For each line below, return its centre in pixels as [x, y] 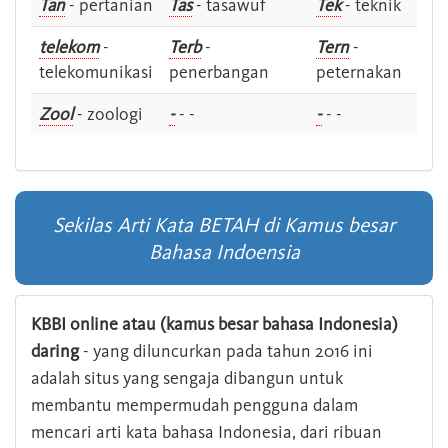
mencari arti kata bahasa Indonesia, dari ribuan [206, 432]
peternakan [359, 72]
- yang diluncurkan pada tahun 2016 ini [226, 351]
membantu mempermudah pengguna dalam [194, 405]
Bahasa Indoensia [224, 252]
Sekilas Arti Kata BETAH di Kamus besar [224, 225]
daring [55, 351]
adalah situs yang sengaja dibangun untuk [187, 378]
